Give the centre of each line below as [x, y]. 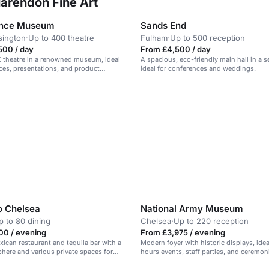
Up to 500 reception [207, 38]
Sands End [163, 26]
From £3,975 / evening [183, 233]
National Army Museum [192, 209]
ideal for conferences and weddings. [198, 68]
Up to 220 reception [211, 221]
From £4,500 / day [176, 49]
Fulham [154, 38]
